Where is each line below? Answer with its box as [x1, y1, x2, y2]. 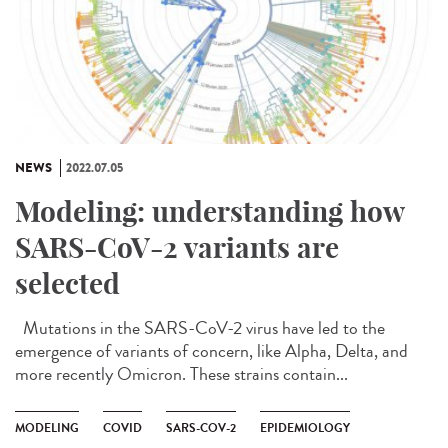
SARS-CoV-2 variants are [15, 230, 339, 266]
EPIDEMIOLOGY [260, 419, 350, 438]
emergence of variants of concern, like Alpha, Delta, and [15, 338, 408, 365]
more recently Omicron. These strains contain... [15, 361, 348, 388]
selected [15, 266, 120, 302]
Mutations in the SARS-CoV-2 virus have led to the [15, 315, 385, 342]
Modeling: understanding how [15, 194, 404, 230]
